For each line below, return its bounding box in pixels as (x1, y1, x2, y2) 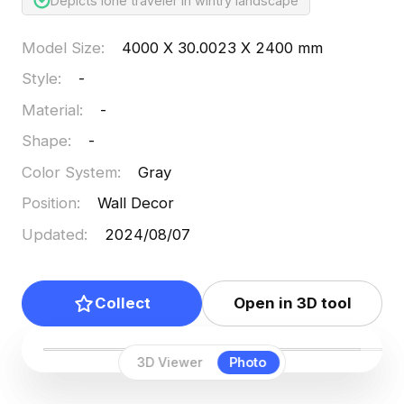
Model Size (21, 38, 101, 57)
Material (21, 100, 79, 119)
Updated (21, 225, 84, 243)
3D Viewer (137, 354, 204, 371)
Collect (94, 294, 151, 313)
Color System (21, 162, 117, 181)
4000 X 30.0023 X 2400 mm (122, 38, 324, 57)
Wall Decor (97, 194, 175, 213)
